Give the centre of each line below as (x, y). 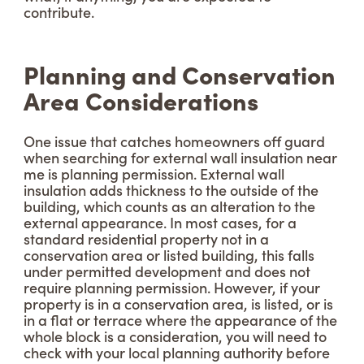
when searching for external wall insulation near (180, 157)
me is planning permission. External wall (154, 173)
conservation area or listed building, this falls (169, 255)
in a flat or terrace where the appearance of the (180, 320)
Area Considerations (141, 100)
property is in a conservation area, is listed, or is (178, 303)
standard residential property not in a (146, 238)
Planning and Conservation (180, 74)
